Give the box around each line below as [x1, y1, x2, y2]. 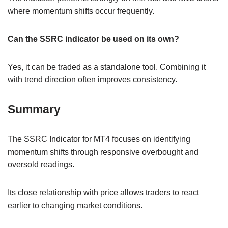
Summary [8, 103, 61, 117]
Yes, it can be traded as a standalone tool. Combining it [8, 63, 206, 72]
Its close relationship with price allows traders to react [8, 188, 199, 197]
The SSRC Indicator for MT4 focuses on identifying [8, 135, 190, 144]
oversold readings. [8, 160, 74, 169]
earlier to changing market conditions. [8, 201, 142, 210]
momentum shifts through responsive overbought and [8, 148, 198, 157]
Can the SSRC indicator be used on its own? [8, 35, 179, 44]
